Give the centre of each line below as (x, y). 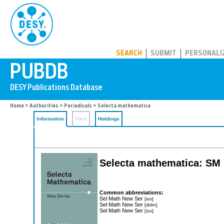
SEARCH (129, 54)
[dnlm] (151, 204)
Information (50, 119)
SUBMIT (163, 54)
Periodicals (78, 106)
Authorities (44, 106)
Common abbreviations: (131, 192)
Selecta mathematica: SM (160, 163)
